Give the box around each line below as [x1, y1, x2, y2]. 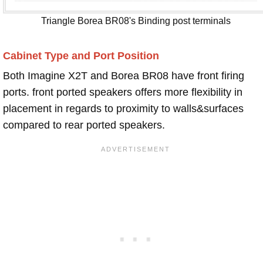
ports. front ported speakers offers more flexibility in [3, 86, 242, 99]
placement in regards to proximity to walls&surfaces [3, 103, 244, 115]
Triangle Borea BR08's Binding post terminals [41, 15, 231, 26]
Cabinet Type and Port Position [3, 50, 159, 62]
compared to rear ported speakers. [3, 119, 165, 131]
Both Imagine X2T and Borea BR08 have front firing [3, 70, 244, 82]
